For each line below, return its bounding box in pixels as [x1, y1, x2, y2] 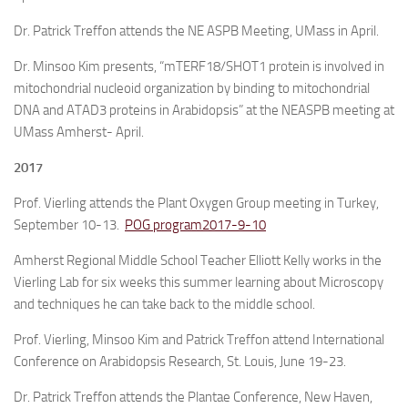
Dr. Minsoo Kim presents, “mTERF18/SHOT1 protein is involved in [14, 58, 384, 75]
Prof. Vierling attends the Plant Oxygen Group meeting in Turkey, [14, 195, 379, 211]
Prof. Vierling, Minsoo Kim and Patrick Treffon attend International [14, 331, 384, 348]
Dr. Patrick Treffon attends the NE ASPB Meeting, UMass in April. [14, 23, 379, 39]
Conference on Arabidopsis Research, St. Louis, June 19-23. [14, 353, 346, 370]
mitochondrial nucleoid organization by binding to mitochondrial [14, 80, 370, 97]
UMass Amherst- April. [14, 124, 144, 140]
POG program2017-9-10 [125, 217, 266, 233]
